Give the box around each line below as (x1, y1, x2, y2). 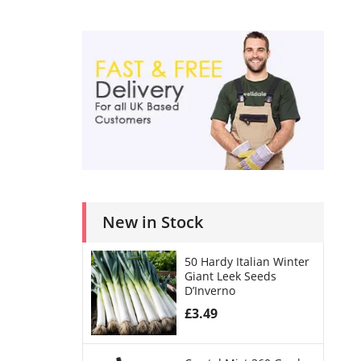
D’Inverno (184, 282, 235, 298)
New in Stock (102, 210, 203, 233)
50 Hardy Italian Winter (184, 253, 309, 269)
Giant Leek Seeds (184, 268, 276, 284)
